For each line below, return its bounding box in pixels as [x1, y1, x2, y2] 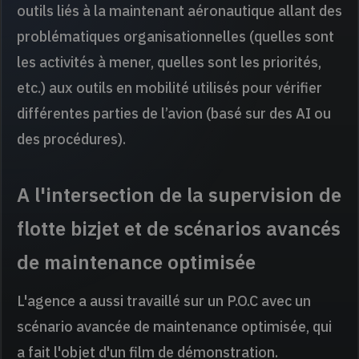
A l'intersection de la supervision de [16, 182, 341, 208]
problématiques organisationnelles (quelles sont [16, 27, 334, 46]
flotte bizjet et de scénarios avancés [16, 216, 341, 242]
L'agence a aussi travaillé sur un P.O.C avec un [16, 292, 311, 311]
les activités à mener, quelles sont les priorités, [16, 53, 321, 72]
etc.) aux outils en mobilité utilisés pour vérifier [16, 79, 322, 98]
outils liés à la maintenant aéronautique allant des [16, 2, 342, 21]
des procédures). [16, 130, 126, 149]
